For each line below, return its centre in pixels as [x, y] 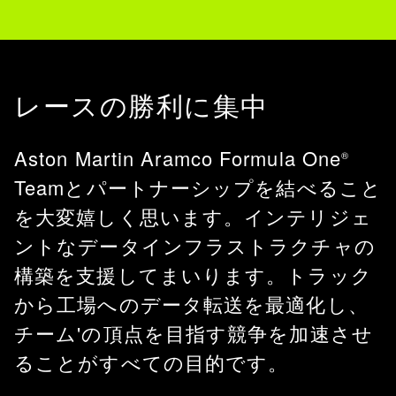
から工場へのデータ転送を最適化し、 [191, 304]
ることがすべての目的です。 [152, 362]
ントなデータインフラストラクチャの [195, 245]
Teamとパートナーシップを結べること [198, 187]
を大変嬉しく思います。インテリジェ [193, 216]
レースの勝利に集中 [141, 107]
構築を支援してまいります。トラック [193, 274]
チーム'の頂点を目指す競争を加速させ [194, 333]
